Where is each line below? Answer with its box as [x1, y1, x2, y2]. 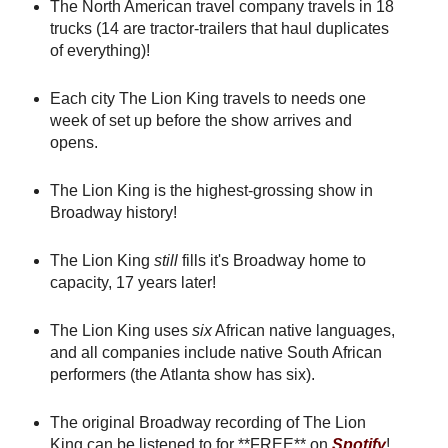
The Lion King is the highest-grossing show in [49, 181, 373, 199]
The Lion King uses [49, 321, 192, 339]
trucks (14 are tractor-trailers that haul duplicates [49, 19, 389, 37]
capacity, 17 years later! [49, 273, 216, 291]
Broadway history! [49, 203, 177, 221]
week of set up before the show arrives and [49, 111, 352, 129]
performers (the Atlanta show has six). [49, 365, 315, 383]
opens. [49, 133, 98, 151]
